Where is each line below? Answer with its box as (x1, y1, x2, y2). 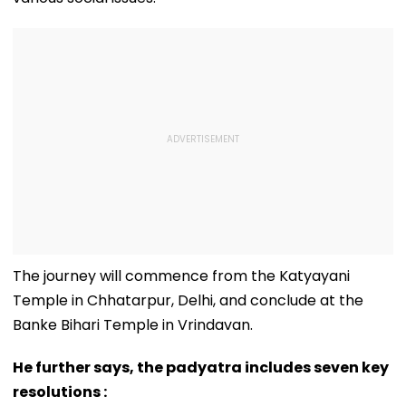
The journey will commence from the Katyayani (13, 265, 350, 286)
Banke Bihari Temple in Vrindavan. (13, 314, 253, 335)
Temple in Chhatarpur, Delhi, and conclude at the (13, 289, 363, 311)
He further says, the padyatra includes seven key (13, 356, 389, 378)
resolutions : (13, 381, 107, 402)
